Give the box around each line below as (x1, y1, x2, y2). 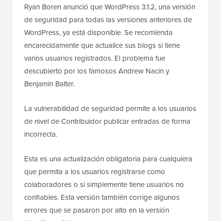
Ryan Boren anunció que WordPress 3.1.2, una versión (24, 1, 195, 13)
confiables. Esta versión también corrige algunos (24, 192, 180, 203)
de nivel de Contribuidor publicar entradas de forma (24, 116, 190, 127)
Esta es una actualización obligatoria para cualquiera (24, 153, 192, 165)
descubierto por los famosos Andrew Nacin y (24, 66, 169, 77)
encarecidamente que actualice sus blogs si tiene (24, 40, 180, 51)
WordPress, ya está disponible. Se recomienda (24, 27, 173, 38)
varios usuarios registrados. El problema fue (24, 53, 165, 64)
